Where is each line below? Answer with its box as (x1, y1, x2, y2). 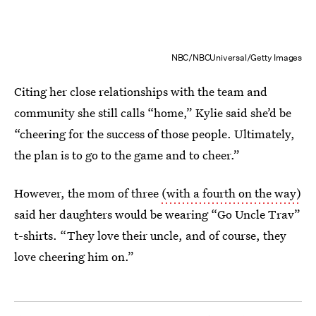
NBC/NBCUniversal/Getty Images (171, 51, 302, 63)
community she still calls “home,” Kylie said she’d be (14, 104, 291, 121)
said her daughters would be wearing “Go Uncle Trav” (14, 206, 300, 222)
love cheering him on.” (14, 248, 134, 265)
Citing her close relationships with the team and (14, 83, 267, 99)
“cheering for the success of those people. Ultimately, (14, 126, 295, 142)
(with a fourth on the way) (162, 185, 301, 201)
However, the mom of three (14, 185, 162, 201)
